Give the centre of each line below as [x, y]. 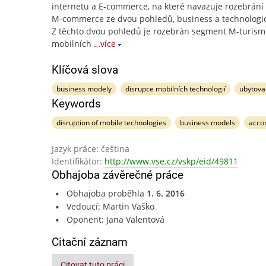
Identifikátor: [78, 161]
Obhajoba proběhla [106, 193]
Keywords [76, 104]
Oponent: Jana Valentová [115, 219]
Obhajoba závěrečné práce [118, 175]
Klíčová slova [85, 70]
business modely [84, 89]
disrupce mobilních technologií [175, 89]
